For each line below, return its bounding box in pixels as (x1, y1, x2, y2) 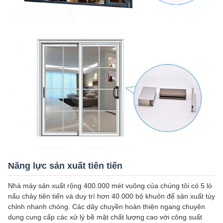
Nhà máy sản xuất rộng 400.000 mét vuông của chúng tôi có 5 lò (8, 182, 212, 190)
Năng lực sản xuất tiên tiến (8, 161, 122, 171)
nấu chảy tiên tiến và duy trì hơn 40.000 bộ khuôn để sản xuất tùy (8, 192, 215, 201)
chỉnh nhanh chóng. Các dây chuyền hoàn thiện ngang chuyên (8, 203, 205, 211)
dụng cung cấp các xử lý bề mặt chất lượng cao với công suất (8, 213, 202, 222)
